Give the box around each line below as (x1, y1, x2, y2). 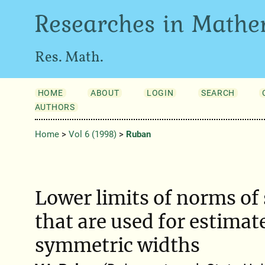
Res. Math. (34, 48, 104, 69)
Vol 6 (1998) (68, 129, 117, 140)
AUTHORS (34, 102, 75, 112)
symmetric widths (34, 233, 200, 257)
